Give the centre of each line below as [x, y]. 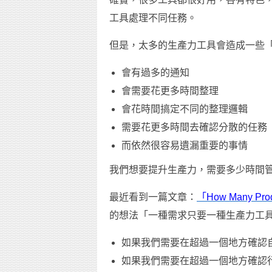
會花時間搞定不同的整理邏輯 [185, 109]
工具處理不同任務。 [153, 18]
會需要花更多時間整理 [170, 90]
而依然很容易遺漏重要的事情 [185, 145]
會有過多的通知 [155, 72]
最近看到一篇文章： [153, 197]
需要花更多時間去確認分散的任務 [194, 127]
